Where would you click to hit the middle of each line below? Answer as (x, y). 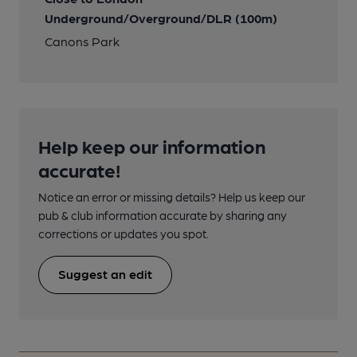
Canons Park (82, 41)
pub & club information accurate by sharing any (163, 215)
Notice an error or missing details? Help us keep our (172, 197)
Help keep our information (152, 145)
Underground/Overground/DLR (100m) (161, 18)
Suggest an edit (105, 274)
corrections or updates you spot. (124, 233)
